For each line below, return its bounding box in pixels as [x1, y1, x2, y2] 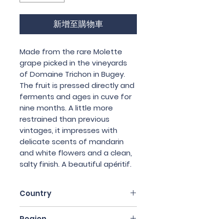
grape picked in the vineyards [20, 57, 127, 68]
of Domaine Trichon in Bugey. [20, 68, 125, 79]
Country [20, 188, 51, 198]
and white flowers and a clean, [20, 147, 132, 158]
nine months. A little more [20, 102, 113, 113]
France [20, 206, 44, 217]
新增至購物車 [53, 18, 103, 30]
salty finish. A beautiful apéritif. [20, 158, 131, 169]
